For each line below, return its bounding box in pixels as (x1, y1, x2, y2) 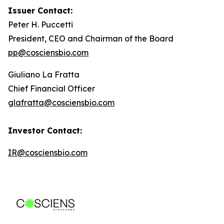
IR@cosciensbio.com (8, 147, 87, 157)
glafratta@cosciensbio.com (8, 97, 114, 107)
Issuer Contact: (8, 5, 72, 15)
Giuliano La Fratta (8, 69, 79, 79)
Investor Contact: (8, 125, 82, 135)
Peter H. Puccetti (8, 19, 73, 29)
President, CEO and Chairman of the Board (8, 33, 173, 43)
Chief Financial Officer (8, 83, 95, 93)
